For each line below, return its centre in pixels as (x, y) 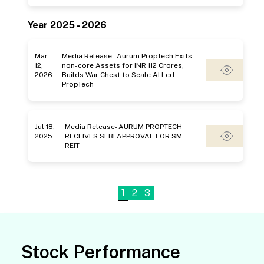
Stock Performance (101, 252)
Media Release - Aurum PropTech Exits (127, 56)
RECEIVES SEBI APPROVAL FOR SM (124, 136)
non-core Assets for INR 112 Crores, (123, 65)
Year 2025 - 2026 (67, 25)
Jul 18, (45, 127)
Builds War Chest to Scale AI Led (118, 75)
